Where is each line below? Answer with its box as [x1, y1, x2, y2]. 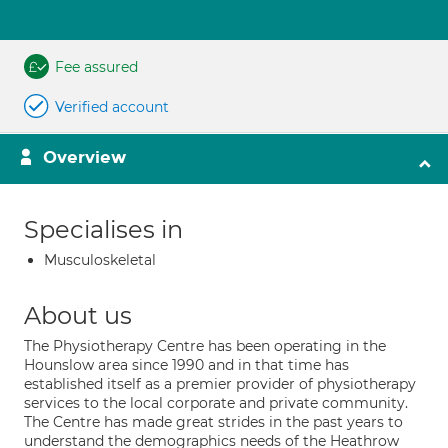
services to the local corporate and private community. [24, 394, 408, 412]
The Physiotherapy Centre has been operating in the [24, 337, 386, 355]
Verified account [55, 98, 169, 116]
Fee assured [55, 58, 138, 76]
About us [24, 301, 132, 330]
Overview [43, 147, 126, 168]
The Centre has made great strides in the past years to [24, 413, 403, 431]
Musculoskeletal [44, 251, 156, 269]
